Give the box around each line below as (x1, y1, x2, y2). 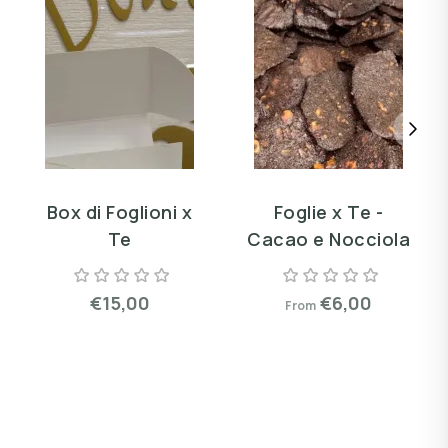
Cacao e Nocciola (247, 226, 410, 251)
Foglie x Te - (273, 199, 384, 224)
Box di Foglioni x (46, 199, 193, 224)
